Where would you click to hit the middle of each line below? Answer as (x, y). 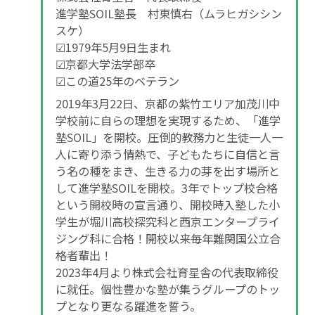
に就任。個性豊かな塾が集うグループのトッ (168, 289)
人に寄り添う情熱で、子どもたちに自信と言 (168, 154)
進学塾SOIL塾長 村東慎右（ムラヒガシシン (169, 13)
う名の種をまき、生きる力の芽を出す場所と (168, 171)
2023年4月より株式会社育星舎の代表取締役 (167, 272)
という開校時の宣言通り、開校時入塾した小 (168, 204)
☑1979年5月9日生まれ (113, 47)
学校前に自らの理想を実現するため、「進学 (168, 120)
